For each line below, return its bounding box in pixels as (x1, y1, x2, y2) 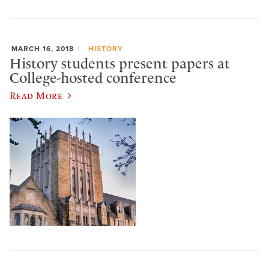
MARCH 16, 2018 (11, 44, 74, 53)
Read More (10, 89, 63, 101)
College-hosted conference (10, 70, 177, 87)
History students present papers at (10, 55, 230, 73)
